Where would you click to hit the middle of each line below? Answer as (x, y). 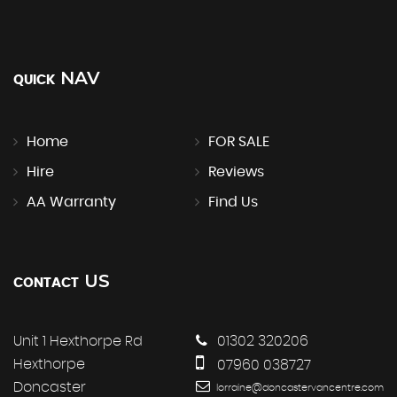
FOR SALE (238, 141)
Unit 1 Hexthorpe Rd (78, 341)
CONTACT (46, 283)
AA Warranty (71, 202)
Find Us (233, 202)
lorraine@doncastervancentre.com (299, 387)
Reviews (236, 171)
